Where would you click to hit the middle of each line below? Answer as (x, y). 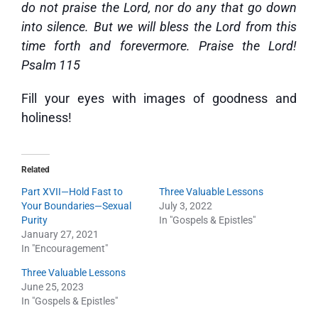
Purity (34, 220)
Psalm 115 (51, 65)
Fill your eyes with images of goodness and (159, 98)
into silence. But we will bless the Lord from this (159, 27)
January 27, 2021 (60, 234)
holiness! (46, 117)
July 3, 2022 (186, 206)
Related (35, 170)
